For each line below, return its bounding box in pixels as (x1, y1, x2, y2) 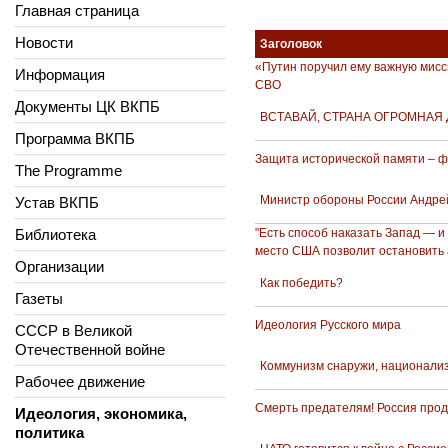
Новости (15, 33, 73, 51)
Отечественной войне (15, 340, 165, 358)
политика (15, 423, 84, 441)
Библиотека (15, 225, 96, 243)
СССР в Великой (15, 321, 132, 339)
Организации (15, 257, 104, 275)
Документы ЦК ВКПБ (15, 97, 160, 115)
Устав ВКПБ (15, 193, 99, 211)
